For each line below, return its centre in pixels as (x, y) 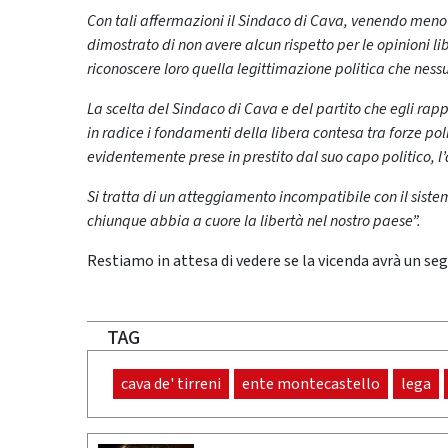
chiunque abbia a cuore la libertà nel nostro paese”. (254, 221)
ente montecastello (311, 384)
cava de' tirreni (171, 384)
